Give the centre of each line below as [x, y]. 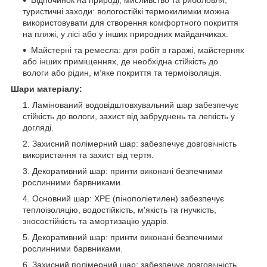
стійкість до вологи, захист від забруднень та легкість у [129, 116]
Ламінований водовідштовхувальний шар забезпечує [135, 105]
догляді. [38, 127]
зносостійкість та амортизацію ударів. [96, 221]
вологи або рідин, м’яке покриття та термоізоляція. [122, 72]
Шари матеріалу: [46, 89]
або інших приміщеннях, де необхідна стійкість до [120, 61]
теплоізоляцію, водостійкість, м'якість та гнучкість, [119, 209]
